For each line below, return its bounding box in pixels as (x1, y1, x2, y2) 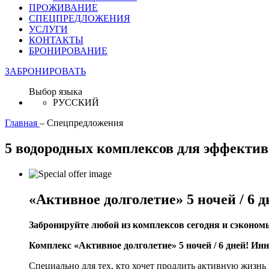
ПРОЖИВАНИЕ (29, 2, 98, 13)
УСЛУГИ (29, 24, 68, 34)
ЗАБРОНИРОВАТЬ (5, 66, 86, 76)
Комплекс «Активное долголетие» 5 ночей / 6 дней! (29, 240, 251, 250)
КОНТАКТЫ (29, 35, 83, 45)
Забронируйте (29, 219, 89, 230)
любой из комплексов (89, 219, 184, 230)
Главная (5, 118, 40, 128)
